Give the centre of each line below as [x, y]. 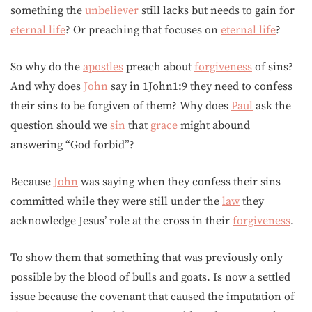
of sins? [273, 67]
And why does [47, 86]
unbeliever [112, 10]
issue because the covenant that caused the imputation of [153, 297]
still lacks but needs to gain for [217, 10]
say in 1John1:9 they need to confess [200, 86]
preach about [159, 67]
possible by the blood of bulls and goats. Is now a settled [150, 277]
